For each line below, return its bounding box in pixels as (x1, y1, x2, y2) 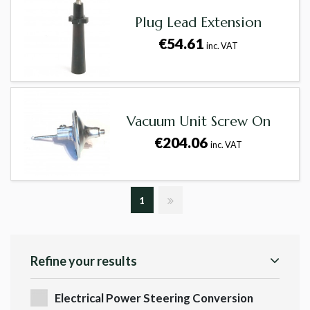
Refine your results (30, 253, 137, 269)
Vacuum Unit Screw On (126, 113, 271, 131)
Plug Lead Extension (135, 14, 262, 32)
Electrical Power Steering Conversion (55, 291, 253, 306)
